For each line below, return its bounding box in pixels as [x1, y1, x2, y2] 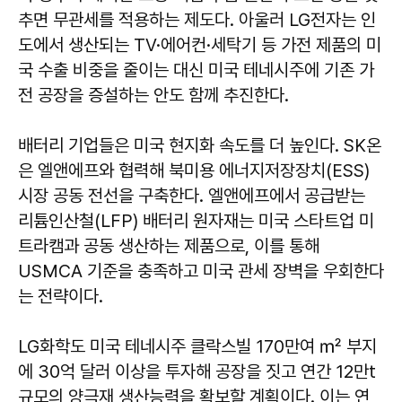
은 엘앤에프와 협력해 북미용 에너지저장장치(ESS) [18, 159, 370, 181]
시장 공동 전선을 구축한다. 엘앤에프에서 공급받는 [18, 184, 365, 206]
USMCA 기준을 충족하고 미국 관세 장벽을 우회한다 [18, 259, 384, 282]
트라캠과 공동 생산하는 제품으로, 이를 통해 [18, 234, 319, 257]
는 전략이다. [18, 284, 103, 307]
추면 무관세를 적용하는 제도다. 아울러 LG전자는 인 [18, 8, 376, 31]
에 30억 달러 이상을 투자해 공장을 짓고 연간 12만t [18, 360, 376, 382]
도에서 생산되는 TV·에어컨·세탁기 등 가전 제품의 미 [18, 33, 381, 56]
